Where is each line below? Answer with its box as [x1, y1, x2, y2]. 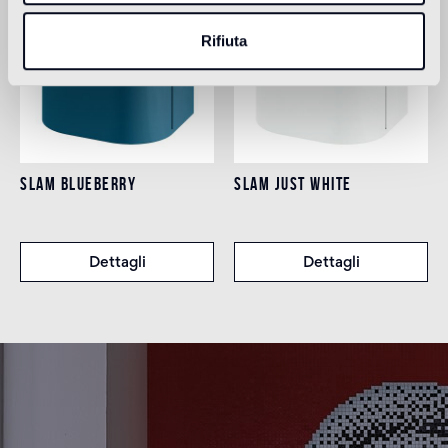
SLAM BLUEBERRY [20, 174, 136, 195]
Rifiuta [201, 32, 247, 50]
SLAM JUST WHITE [234, 174, 352, 195]
